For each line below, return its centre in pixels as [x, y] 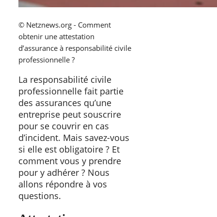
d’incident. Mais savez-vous [74, 137]
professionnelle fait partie [71, 91]
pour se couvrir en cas [64, 126]
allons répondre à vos [63, 184]
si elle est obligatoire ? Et [69, 149]
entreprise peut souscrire [70, 114]
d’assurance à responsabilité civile [75, 48]
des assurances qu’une [65, 102]
